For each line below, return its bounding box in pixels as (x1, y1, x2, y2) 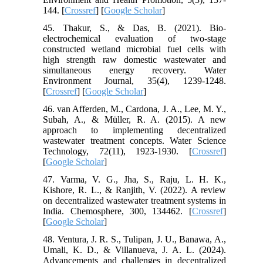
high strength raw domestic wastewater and (43, 54, 226, 65)
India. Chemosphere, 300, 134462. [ (43, 205, 192, 216)
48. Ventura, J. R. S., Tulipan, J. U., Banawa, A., (43, 234, 226, 244)
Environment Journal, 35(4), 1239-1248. (43, 75, 226, 86)
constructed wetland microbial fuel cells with (43, 43, 226, 54)
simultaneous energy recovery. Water (43, 65, 226, 75)
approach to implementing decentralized (43, 124, 226, 135)
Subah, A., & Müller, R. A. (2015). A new (43, 114, 226, 124)
